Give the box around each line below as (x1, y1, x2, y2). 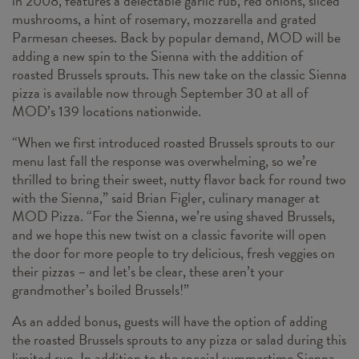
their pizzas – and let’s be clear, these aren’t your (12, 260, 284, 282)
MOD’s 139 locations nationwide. (12, 99, 201, 122)
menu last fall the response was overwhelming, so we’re (12, 149, 317, 171)
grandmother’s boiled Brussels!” (12, 278, 189, 301)
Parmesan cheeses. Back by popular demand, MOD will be (12, 26, 341, 48)
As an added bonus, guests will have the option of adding (12, 309, 327, 332)
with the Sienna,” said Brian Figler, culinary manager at (12, 186, 320, 208)
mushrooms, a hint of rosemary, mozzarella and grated (12, 7, 317, 30)
